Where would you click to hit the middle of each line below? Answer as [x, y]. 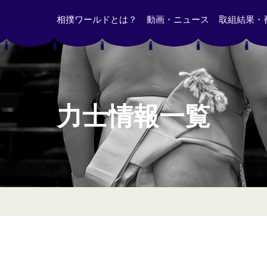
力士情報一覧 [133, 117]
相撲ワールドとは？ [97, 19]
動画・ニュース [178, 19]
